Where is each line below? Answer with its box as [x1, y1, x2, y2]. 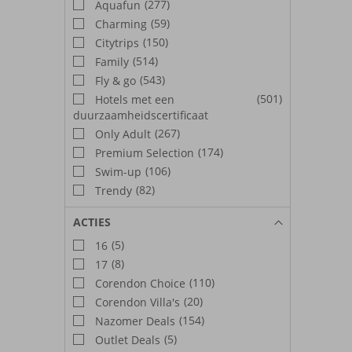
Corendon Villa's [92, 294, 180, 310]
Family [92, 53, 129, 69]
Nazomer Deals [92, 313, 175, 328]
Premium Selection [92, 145, 194, 160]
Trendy [92, 182, 132, 198]
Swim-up [92, 163, 141, 179]
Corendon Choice [92, 275, 185, 291]
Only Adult [92, 126, 151, 141]
